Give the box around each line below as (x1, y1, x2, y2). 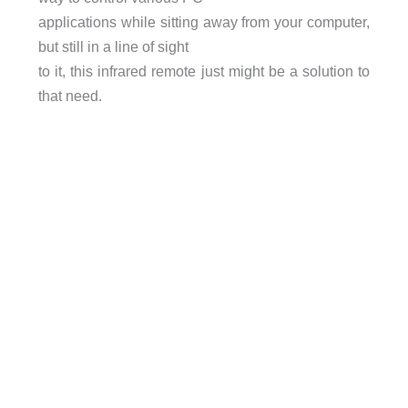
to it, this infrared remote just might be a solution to (37, 63, 371, 80)
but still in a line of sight (37, 38, 189, 56)
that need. (37, 87, 102, 105)
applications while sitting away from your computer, (37, 14, 371, 31)
